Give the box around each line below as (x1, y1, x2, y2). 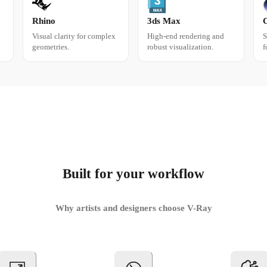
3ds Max (147, 16, 181, 26)
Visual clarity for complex (32, 32, 116, 41)
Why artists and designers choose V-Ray (55, 203, 212, 213)
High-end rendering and (147, 32, 225, 41)
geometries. (32, 42, 70, 52)
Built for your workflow (63, 166, 204, 182)
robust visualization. (147, 42, 214, 52)
